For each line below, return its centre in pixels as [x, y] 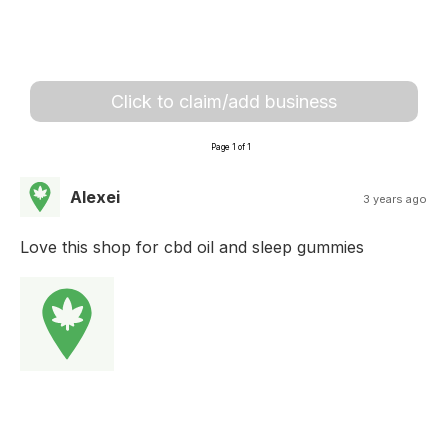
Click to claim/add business [224, 101]
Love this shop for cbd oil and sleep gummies [192, 246]
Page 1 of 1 [231, 146]
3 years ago [395, 198]
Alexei [95, 196]
